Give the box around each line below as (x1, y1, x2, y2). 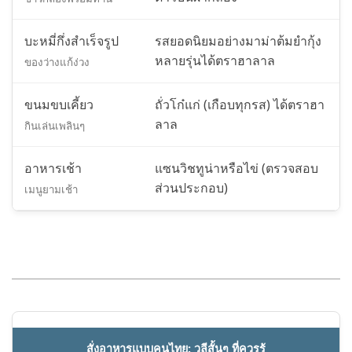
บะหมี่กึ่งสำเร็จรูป (24, 32, 119, 50)
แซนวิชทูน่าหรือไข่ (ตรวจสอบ (155, 159, 318, 178)
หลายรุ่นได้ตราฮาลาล (155, 52, 275, 70)
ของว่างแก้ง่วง (24, 55, 90, 70)
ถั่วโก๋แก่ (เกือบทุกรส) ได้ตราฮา (155, 96, 324, 114)
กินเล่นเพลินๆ (24, 119, 85, 134)
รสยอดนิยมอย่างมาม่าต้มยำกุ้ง (155, 32, 321, 50)
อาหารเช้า (24, 159, 82, 178)
